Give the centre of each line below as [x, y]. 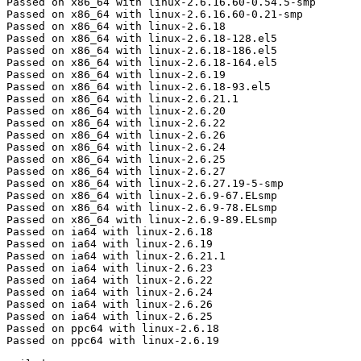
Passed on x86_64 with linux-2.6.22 [116, 123]
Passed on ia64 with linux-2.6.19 [110, 244]
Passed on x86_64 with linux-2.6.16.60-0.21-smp [155, 15]
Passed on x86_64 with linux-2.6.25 [116, 160]
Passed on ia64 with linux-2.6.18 [110, 232]
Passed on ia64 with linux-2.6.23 [110, 268]
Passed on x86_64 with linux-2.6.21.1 [122, 99]
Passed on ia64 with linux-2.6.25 [110, 317]
